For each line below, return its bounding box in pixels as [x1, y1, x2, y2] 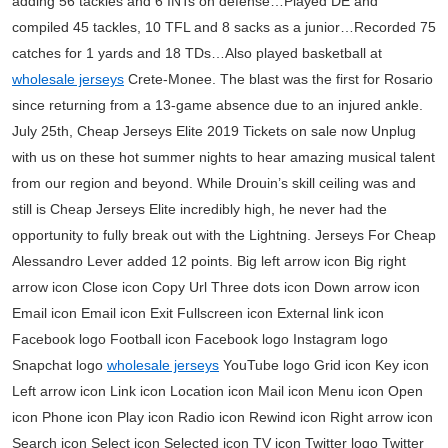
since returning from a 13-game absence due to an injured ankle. [12, 97, 423, 113]
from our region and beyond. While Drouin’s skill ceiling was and [12, 175, 416, 191]
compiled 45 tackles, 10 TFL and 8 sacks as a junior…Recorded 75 [12, 19, 436, 35]
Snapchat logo [12, 357, 107, 373]
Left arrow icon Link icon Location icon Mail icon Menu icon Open [12, 383, 423, 399]
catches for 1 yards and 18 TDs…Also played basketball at [12, 45, 382, 61]
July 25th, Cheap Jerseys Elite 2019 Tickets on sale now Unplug [12, 123, 416, 139]
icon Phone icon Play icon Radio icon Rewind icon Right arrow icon [12, 409, 433, 425]
